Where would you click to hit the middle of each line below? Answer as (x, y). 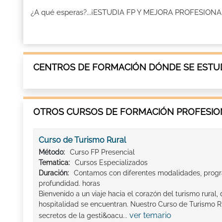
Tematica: (54, 163)
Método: (52, 152)
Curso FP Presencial (102, 152)
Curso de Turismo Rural (82, 140)
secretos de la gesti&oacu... (84, 216)
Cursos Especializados (111, 163)
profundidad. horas (69, 184)
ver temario (150, 216)
